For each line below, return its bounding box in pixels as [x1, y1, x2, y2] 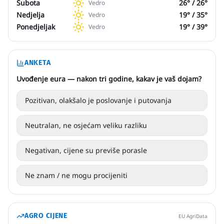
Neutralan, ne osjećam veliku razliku [25, 120, 147, 130]
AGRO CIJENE [24, 211, 67, 220]
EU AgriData [178, 212, 207, 219]
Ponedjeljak [16, 22, 55, 31]
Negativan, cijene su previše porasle [25, 145, 147, 155]
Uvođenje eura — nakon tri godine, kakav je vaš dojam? [16, 74, 201, 83]
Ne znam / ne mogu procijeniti [25, 170, 127, 180]
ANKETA [24, 58, 51, 67]
